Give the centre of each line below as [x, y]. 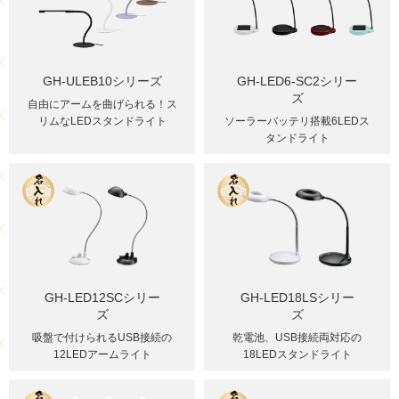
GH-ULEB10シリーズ [102, 81]
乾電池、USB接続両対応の [297, 337]
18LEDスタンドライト [297, 354]
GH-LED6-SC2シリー [297, 81]
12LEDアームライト [102, 354]
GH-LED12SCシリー [102, 297]
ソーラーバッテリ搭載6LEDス [297, 121]
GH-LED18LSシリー [297, 297]
